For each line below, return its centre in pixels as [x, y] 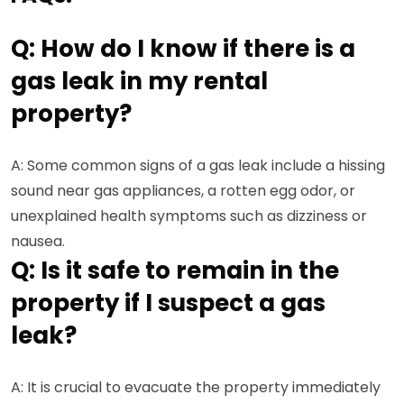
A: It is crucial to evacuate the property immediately [196, 387]
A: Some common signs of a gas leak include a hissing [198, 165]
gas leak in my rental [139, 81]
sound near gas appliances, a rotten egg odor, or [183, 191]
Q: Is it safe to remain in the [175, 271]
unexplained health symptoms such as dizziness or [189, 216]
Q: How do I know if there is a [183, 49]
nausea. [38, 241]
